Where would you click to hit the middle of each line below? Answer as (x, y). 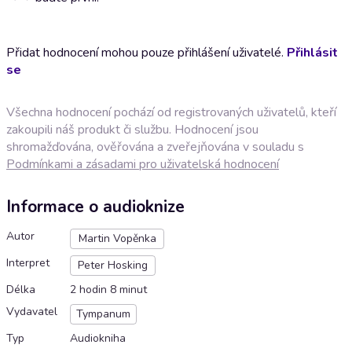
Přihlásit (312, 52)
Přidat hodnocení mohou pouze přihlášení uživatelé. (147, 52)
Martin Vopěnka (117, 239)
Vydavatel (32, 312)
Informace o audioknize (95, 207)
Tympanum (103, 314)
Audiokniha (98, 339)
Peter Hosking (113, 266)
